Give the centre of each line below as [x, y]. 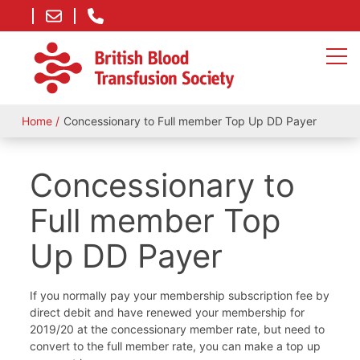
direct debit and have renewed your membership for [168, 312]
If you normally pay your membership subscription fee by [180, 295]
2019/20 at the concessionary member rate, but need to [178, 329]
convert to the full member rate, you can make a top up [176, 346]
